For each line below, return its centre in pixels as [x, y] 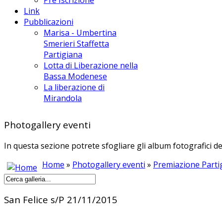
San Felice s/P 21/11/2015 [61, 200]
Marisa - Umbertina [80, 32]
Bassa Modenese [75, 76]
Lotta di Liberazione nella [91, 65]
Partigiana [63, 54]
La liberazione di [74, 87]
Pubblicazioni [49, 22]
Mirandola [63, 98]
